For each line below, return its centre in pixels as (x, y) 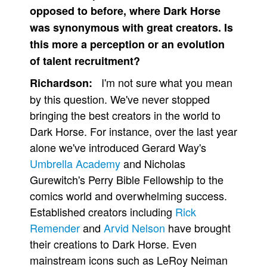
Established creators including (103, 212)
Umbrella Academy (75, 163)
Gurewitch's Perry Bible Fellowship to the (127, 179)
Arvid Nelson (134, 228)
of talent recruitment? (85, 61)
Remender (55, 228)
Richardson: (61, 83)
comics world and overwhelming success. (128, 195)
